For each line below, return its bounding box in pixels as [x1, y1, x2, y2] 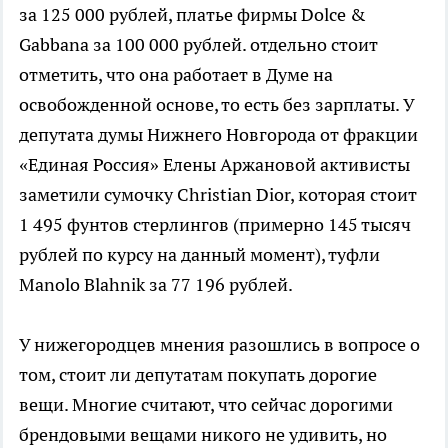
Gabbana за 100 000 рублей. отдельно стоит [19, 33, 378, 57]
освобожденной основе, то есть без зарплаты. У [19, 93, 414, 117]
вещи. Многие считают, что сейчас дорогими [19, 393, 393, 417]
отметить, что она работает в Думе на [19, 63, 333, 87]
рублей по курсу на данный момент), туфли [19, 243, 380, 267]
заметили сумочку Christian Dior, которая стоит [19, 183, 417, 207]
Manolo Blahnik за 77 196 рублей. [19, 273, 293, 297]
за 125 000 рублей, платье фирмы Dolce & [19, 3, 366, 27]
